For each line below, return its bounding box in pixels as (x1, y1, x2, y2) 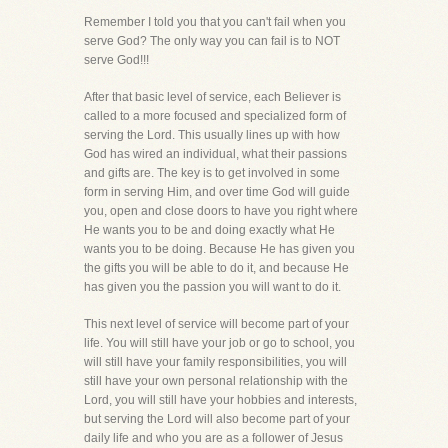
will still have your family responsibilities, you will (84, 355, 347, 369)
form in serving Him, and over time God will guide (84, 185, 350, 199)
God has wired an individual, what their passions (84, 147, 347, 161)
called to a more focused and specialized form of (84, 109, 346, 123)
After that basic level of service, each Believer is (84, 90, 341, 104)
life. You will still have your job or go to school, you (84, 336, 355, 350)
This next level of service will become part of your (84, 317, 349, 331)
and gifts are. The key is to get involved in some (84, 166, 340, 180)
